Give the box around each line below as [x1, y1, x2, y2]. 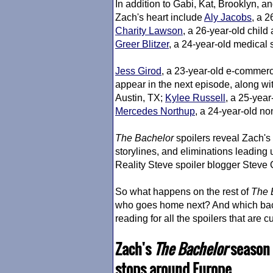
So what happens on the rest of [115, 186, 251, 197]
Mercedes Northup [115, 106, 195, 116]
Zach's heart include [115, 12, 204, 23]
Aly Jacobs [204, 12, 252, 23]
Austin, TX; [115, 93, 165, 103]
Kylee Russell [165, 93, 225, 103]
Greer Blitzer [115, 39, 169, 49]
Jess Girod [115, 66, 161, 76]
